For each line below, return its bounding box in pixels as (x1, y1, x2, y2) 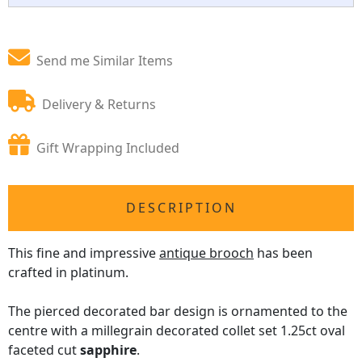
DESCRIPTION (125, 199, 237, 217)
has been (254, 244, 313, 262)
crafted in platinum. (8, 263, 128, 281)
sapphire (80, 341, 137, 359)
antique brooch (159, 244, 254, 262)
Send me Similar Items (36, 52, 173, 69)
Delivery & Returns (42, 95, 156, 113)
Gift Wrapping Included (36, 139, 179, 157)
